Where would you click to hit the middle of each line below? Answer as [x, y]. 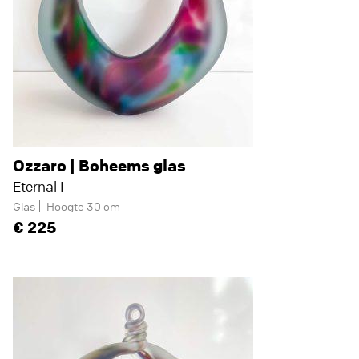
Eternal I [38, 186]
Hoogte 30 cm [83, 206]
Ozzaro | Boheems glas [99, 165]
